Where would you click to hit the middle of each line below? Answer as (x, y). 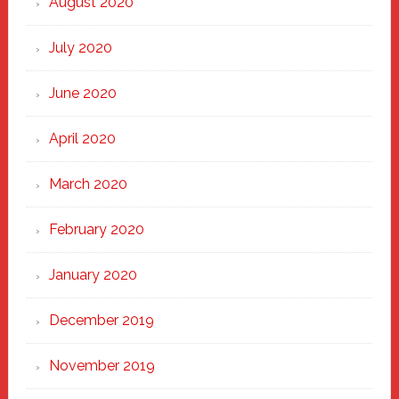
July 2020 (80, 48)
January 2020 (93, 275)
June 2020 (82, 93)
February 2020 (96, 229)
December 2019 (101, 320)
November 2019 (102, 366)
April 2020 (82, 138)
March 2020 (88, 184)
